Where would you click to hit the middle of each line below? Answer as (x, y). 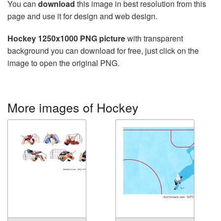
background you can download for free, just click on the (103, 50)
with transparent (154, 38)
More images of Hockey (73, 107)
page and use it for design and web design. (82, 16)
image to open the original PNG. (63, 63)
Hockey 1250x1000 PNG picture (66, 38)
